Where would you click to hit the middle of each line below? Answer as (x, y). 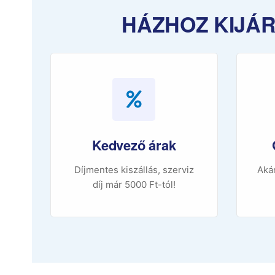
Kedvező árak (134, 145)
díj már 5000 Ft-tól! (134, 185)
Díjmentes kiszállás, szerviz (134, 170)
